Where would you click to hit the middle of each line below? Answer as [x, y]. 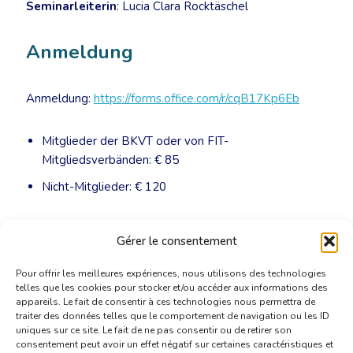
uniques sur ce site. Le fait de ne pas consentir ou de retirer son [154, 330]
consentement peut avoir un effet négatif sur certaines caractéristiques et [175, 344]
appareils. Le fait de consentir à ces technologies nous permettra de [165, 302]
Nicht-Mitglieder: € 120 [104, 187]
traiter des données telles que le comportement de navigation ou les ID [173, 316]
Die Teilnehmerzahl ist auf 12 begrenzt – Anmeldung [167, 229]
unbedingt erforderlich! [87, 248]
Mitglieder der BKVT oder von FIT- [135, 141]
